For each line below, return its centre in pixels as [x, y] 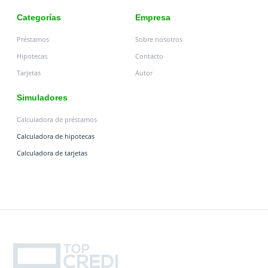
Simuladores [42, 98]
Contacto [149, 56]
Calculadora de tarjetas [52, 153]
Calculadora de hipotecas [56, 136]
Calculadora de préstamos [57, 119]
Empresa [153, 17]
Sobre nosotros [159, 39]
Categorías [39, 17]
